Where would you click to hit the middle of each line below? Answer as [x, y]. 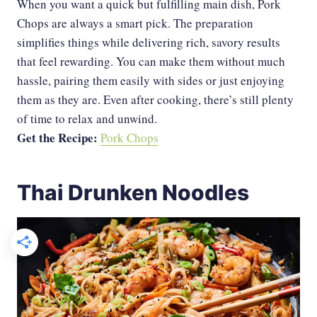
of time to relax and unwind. [87, 119]
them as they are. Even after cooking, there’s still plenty [155, 100]
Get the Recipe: [59, 138]
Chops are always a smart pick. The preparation [135, 23]
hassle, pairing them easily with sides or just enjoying [151, 81]
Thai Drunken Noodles [133, 193]
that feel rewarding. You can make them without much [151, 62]
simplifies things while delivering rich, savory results [149, 42]
